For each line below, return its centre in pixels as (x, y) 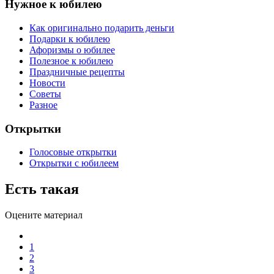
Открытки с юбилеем (74, 163)
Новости (47, 83)
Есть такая (42, 189)
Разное (43, 105)
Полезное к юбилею (71, 61)
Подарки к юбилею (70, 39)
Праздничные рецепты (77, 72)
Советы (45, 94)
